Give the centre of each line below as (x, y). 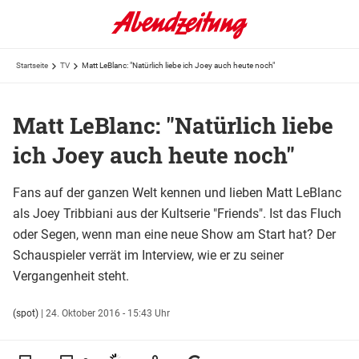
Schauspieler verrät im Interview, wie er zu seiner (148, 255)
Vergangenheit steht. (71, 276)
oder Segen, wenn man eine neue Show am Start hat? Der (174, 234)
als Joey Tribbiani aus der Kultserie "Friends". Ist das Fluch (177, 213)
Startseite (32, 65)
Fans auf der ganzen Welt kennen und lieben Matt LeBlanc (177, 192)
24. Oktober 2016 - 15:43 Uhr (108, 313)
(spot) (26, 313)
